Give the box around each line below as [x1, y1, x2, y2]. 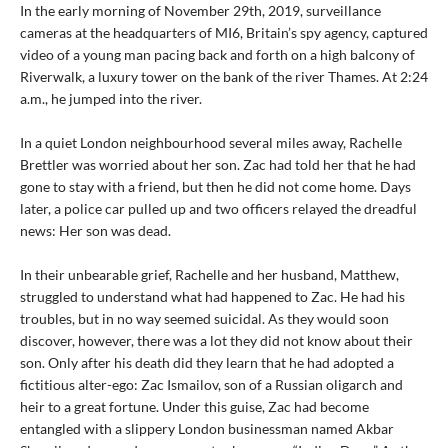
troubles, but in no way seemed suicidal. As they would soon [20, 310, 389, 328]
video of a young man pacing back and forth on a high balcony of [20, 46, 415, 64]
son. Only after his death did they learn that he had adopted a [20, 354, 394, 372]
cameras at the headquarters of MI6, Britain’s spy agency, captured [20, 24, 428, 42]
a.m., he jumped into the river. [20, 90, 202, 108]
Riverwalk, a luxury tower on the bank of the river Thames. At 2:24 [20, 68, 428, 86]
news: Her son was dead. [20, 222, 171, 240]
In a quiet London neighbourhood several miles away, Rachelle [20, 134, 402, 152]
